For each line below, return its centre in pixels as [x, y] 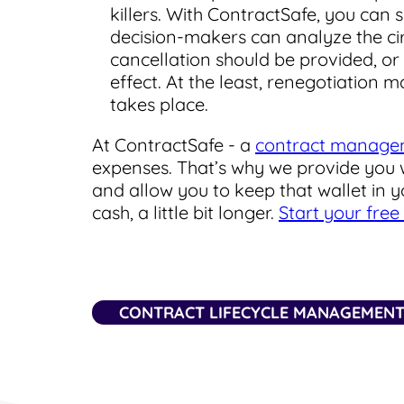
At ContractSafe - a [174, 144]
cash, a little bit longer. [185, 212]
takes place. [159, 104]
